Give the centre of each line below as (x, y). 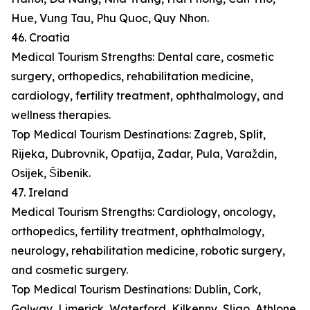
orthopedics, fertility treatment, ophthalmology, (138, 231)
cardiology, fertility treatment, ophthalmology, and (147, 96)
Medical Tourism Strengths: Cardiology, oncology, (143, 212)
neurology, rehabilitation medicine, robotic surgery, (148, 251)
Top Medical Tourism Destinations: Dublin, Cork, (136, 290)
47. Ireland (40, 193)
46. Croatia (40, 38)
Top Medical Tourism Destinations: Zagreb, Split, (138, 135)
